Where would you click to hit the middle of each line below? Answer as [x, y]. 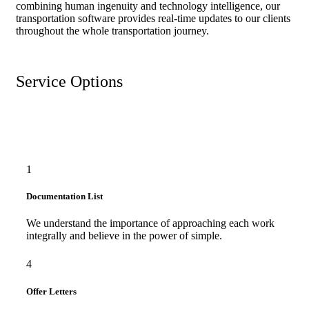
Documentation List [64, 197]
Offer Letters [51, 291]
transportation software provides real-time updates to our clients [153, 19]
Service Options [69, 82]
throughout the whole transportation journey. [112, 31]
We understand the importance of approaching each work [150, 223]
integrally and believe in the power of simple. [124, 236]
